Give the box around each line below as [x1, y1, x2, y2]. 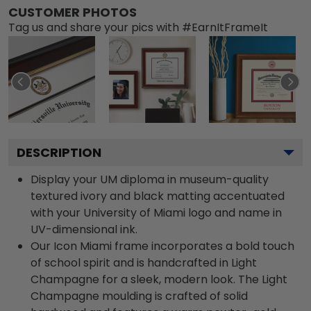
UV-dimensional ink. [31, 221, 137, 237]
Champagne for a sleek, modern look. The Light [31, 271, 287, 287]
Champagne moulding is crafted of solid [31, 288, 248, 304]
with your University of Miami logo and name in [31, 205, 282, 221]
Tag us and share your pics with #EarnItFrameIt [8, 19, 268, 35]
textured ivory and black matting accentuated [31, 188, 285, 204]
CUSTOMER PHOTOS [8, 3, 137, 21]
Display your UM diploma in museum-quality [31, 171, 269, 187]
